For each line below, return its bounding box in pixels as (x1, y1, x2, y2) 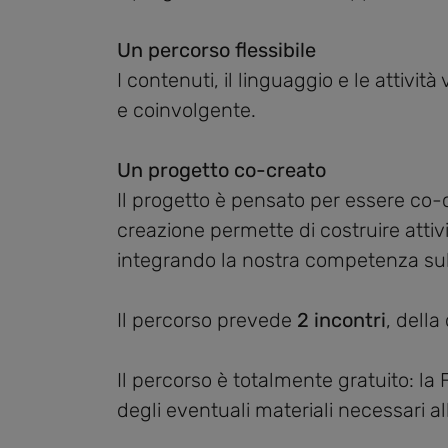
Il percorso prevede (117, 308, 297, 333)
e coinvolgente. (117, 98, 256, 123)
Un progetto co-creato (117, 158, 326, 183)
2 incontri (297, 308, 386, 333)
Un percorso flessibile (117, 38, 316, 63)
